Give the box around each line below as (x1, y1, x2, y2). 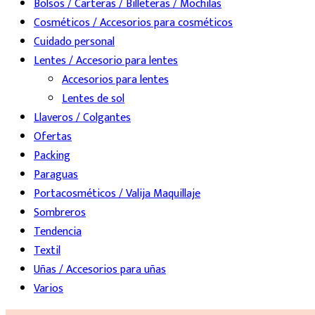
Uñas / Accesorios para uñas (34, 260, 166, 280)
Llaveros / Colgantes (34, 108, 131, 128)
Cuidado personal (34, 32, 115, 52)
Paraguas (34, 165, 78, 185)
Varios (34, 279, 63, 299)
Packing (34, 146, 70, 166)
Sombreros (34, 203, 86, 223)
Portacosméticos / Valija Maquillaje (34, 184, 200, 204)
